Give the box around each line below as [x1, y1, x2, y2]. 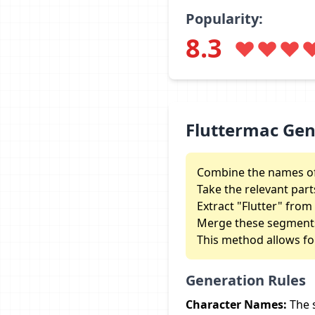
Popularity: [186, 9, 263, 28]
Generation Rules [186, 271, 306, 290]
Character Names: [186, 297, 287, 312]
